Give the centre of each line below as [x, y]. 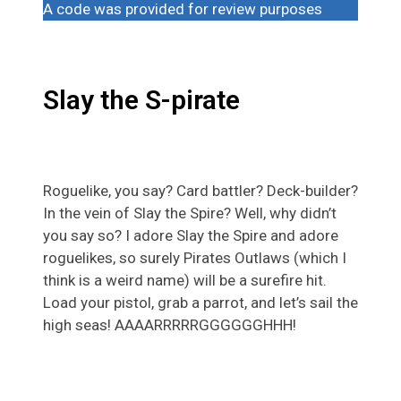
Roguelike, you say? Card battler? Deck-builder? [200, 191]
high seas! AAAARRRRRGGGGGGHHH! [170, 325]
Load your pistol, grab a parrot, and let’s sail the [200, 303]
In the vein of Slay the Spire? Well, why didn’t [190, 213]
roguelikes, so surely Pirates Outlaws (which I [195, 258]
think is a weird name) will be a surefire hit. [185, 281]
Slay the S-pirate [141, 100]
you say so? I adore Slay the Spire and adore [191, 236]
